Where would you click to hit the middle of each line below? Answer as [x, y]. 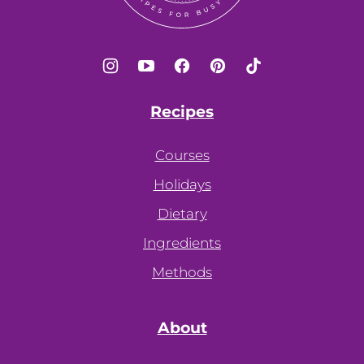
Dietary [182, 214]
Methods [182, 273]
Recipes [182, 112]
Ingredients [182, 243]
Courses [182, 156]
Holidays [182, 185]
